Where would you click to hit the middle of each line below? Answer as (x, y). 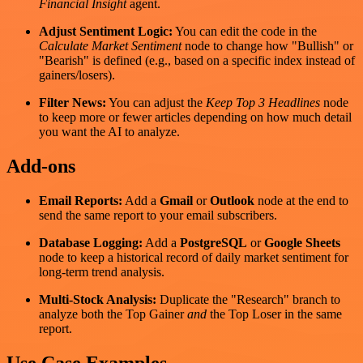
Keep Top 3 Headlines (263, 103)
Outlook (232, 200)
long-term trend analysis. (102, 271)
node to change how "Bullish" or (267, 46)
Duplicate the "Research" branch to (248, 299)
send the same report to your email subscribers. (158, 215)
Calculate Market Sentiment (110, 46)
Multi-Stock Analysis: (98, 299)
